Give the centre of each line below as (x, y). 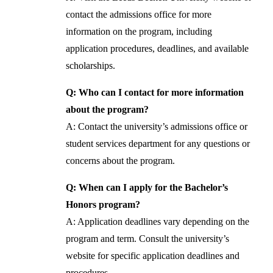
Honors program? (103, 205)
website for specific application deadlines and (153, 256)
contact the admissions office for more (139, 15)
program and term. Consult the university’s (148, 239)
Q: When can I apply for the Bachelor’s (147, 188)
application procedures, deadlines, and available (158, 49)
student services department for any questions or (158, 144)
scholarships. (91, 66)
